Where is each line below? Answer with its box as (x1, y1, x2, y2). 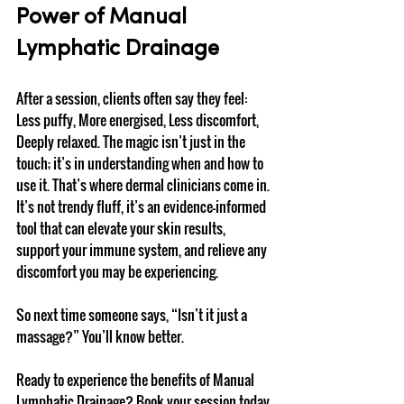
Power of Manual (16, 7, 192, 30)
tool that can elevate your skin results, (16, 217, 228, 240)
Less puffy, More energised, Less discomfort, (16, 109, 262, 132)
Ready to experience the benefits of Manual (16, 369, 257, 391)
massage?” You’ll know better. (16, 326, 184, 348)
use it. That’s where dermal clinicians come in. (16, 174, 272, 197)
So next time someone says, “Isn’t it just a (16, 304, 250, 326)
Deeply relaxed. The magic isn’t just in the (16, 131, 248, 153)
